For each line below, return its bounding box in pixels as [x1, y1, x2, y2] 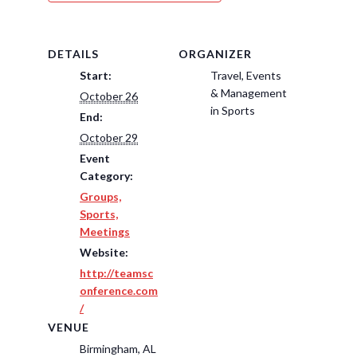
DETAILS [48, 47, 99, 61]
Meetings [80, 225, 130, 238]
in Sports [210, 104, 255, 117]
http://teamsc [80, 266, 153, 280]
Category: [80, 169, 133, 182]
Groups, [80, 190, 121, 203]
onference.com [80, 284, 158, 297]
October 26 [80, 89, 138, 103]
